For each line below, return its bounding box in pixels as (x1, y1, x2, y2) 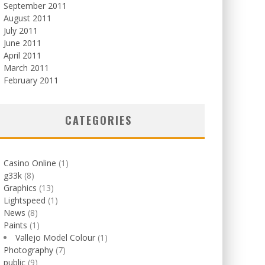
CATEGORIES (64, 112, 132, 128)
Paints (4, 219, 27, 231)
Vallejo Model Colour (15, 232, 95, 243)
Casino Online (4, 157, 56, 169)
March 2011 (4, 62, 49, 73)
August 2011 (4, 12, 51, 24)
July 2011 (4, 25, 38, 36)
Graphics (4, 182, 37, 193)
